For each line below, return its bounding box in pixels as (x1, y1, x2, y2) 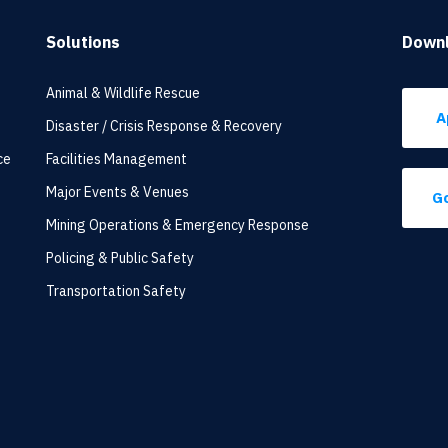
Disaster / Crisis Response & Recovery (46, 117, 283, 135)
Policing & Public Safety (46, 249, 195, 267)
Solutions (46, 32, 121, 52)
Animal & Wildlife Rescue (46, 84, 201, 102)
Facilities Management (46, 150, 188, 168)
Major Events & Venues (46, 183, 190, 201)
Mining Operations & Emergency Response (46, 216, 310, 234)
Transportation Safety (46, 282, 187, 300)
